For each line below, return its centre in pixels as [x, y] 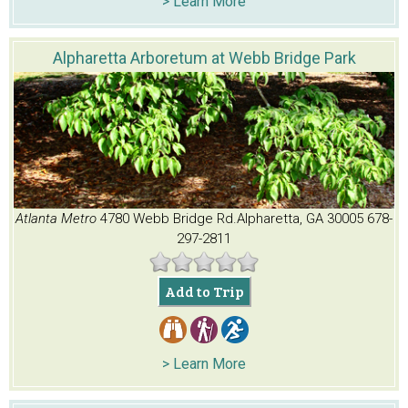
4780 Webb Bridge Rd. [168, 219]
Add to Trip [204, 291]
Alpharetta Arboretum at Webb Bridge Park [204, 58]
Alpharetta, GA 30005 [300, 219]
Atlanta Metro [58, 219]
